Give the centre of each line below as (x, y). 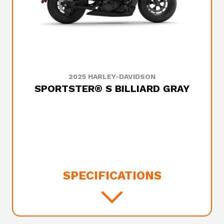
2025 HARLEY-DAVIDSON (112, 76)
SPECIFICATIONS (112, 175)
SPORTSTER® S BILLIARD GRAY (112, 88)
